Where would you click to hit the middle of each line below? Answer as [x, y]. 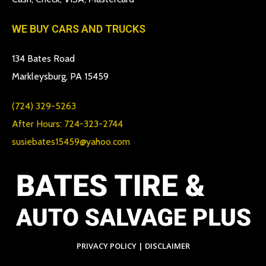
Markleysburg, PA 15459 [60, 76]
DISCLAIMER [167, 246]
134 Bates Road [43, 58]
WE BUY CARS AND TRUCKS [79, 29]
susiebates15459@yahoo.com [71, 142]
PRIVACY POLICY [106, 246]
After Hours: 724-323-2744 [67, 124]
